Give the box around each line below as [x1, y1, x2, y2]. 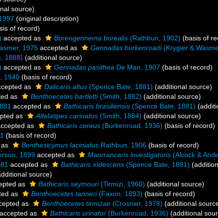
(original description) [14, 15, 79, 22]
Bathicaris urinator [50, 209, 106, 217]
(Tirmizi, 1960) [99, 180, 145, 188]
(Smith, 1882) [98, 92, 142, 100]
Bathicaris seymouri [38, 180, 99, 188]
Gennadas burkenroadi [91, 44, 162, 52]
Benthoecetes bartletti [31, 92, 98, 100]
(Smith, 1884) [98, 112, 142, 120]
